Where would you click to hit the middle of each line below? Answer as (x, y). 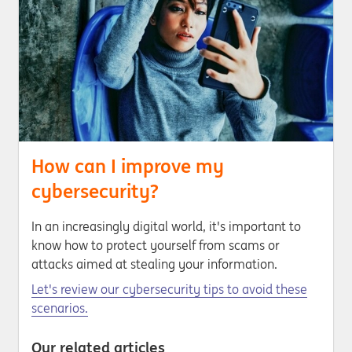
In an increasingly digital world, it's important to (166, 226)
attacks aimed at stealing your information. (154, 264)
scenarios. (60, 308)
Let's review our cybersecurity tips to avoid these (169, 289)
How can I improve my (128, 166)
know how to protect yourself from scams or (156, 245)
